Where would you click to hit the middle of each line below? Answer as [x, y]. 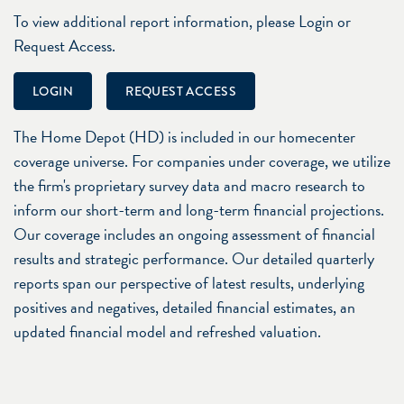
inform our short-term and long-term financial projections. [199, 209]
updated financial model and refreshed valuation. [167, 331]
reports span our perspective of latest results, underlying [189, 282]
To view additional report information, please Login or [182, 21]
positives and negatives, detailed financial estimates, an [184, 307]
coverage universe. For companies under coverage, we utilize [202, 161]
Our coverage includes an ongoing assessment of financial [194, 234]
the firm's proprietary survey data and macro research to [189, 185]
